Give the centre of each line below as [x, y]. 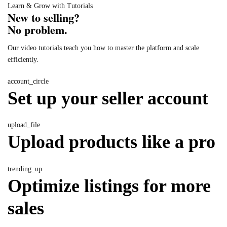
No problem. [37, 30]
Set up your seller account [108, 98]
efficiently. [23, 59]
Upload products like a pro [111, 142]
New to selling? [44, 17]
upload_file [24, 125]
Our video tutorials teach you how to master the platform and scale [103, 48]
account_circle [28, 81]
